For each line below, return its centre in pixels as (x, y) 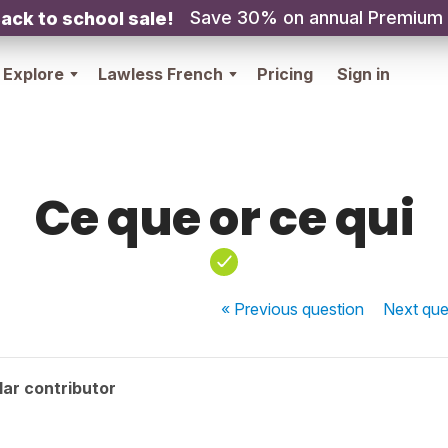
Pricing (285, 74)
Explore (33, 74)
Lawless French (160, 74)
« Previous (262, 309)
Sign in (363, 74)
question (333, 309)
